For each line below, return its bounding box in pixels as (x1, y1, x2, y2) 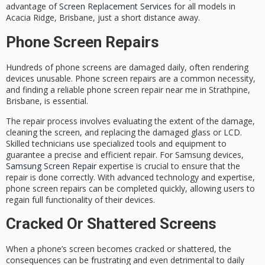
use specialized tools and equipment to (75, 137, 227, 149)
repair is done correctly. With (6, 171, 117, 183)
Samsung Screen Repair (6, 160, 96, 172)
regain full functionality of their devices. (6, 193, 155, 205)
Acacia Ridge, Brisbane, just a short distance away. (6, 12, 200, 24)
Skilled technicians (6, 137, 75, 149)
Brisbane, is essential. (6, 95, 88, 106)
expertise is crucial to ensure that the (96, 160, 240, 172)
